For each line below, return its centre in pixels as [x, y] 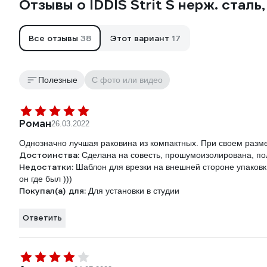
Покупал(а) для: [54, 191]
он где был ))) [46, 179]
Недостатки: [47, 167]
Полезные [58, 80]
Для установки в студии [134, 191]
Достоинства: [50, 155]
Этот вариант [141, 38]
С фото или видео [127, 80]
